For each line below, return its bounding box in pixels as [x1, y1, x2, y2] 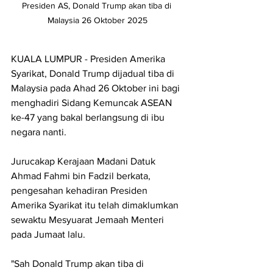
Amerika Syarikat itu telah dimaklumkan [11, 200, 181, 211]
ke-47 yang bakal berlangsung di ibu [11, 112, 167, 123]
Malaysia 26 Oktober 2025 [48, 15, 147, 26]
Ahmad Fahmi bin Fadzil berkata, [11, 171, 153, 182]
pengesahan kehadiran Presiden [11, 185, 150, 196]
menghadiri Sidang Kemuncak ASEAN [11, 97, 174, 108]
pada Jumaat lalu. [11, 229, 85, 240]
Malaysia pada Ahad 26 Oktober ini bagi [11, 83, 182, 94]
